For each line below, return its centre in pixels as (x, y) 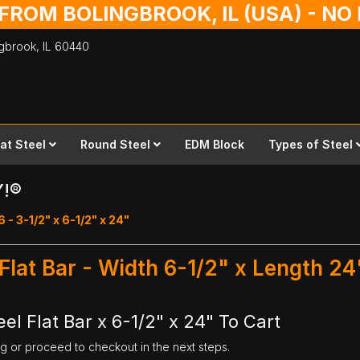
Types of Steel (310, 144)
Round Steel (115, 144)
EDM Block (214, 144)
